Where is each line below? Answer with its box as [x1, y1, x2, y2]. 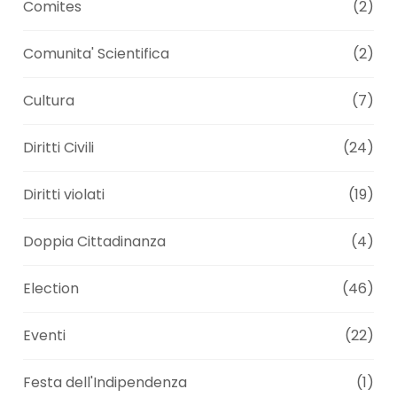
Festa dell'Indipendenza [23, 372, 188, 393]
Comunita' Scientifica [23, 43, 170, 65]
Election [23, 278, 80, 300]
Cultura [23, 90, 75, 112]
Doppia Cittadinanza [23, 231, 167, 253]
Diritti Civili [23, 137, 95, 159]
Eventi [23, 325, 66, 346]
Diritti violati [23, 184, 105, 206]
